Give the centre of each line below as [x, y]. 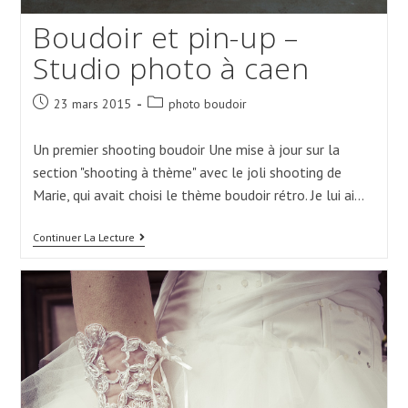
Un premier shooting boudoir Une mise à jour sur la [186, 149]
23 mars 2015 [92, 103]
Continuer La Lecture [83, 237]
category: [171, 121]
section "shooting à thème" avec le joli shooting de [187, 172]
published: [59, 121]
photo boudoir [207, 103]
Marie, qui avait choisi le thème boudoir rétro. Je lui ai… [198, 194]
